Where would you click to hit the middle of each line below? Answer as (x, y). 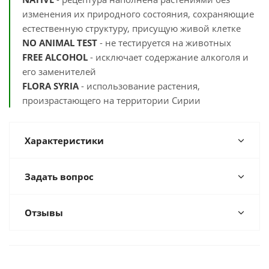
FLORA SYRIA (50, 86)
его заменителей (59, 71)
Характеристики (64, 141)
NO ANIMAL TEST (60, 43)
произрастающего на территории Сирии (111, 100)
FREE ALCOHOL (55, 57)
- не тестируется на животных (164, 43)
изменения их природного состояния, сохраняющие (138, 14)
